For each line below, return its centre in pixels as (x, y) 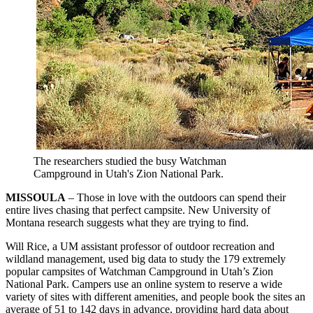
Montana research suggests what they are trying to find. (127, 222)
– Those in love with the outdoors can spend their (176, 197)
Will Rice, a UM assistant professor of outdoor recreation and (140, 246)
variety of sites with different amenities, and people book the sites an (155, 296)
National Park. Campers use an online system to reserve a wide (144, 284)
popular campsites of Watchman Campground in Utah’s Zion (139, 271)
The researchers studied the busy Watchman (130, 161)
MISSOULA (36, 197)
